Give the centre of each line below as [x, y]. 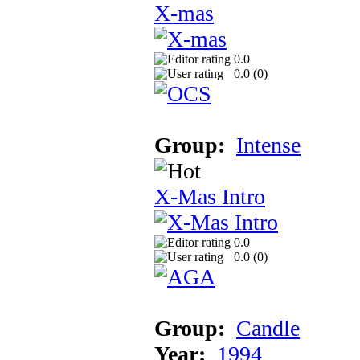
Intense [268, 145]
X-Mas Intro [210, 196]
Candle [268, 328]
